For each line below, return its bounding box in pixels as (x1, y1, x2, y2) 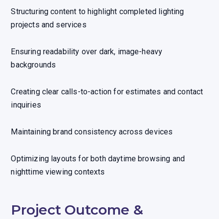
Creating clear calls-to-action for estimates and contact (11, 87, 203, 96)
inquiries (11, 100, 41, 109)
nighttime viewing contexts (11, 167, 105, 176)
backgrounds (11, 60, 56, 69)
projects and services (11, 20, 87, 29)
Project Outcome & (11, 201, 143, 218)
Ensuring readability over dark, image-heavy (11, 46, 163, 56)
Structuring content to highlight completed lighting (11, 6, 184, 16)
